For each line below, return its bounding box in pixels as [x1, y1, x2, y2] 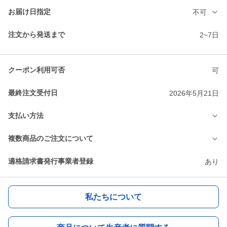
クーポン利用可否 [8, 66, 65, 74]
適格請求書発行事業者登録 [8, 157, 93, 166]
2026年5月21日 [169, 89, 219, 97]
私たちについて [85, 192, 142, 201]
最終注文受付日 [8, 89, 58, 97]
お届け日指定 [8, 8, 51, 16]
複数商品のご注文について [8, 134, 93, 143]
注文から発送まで [8, 30, 65, 39]
